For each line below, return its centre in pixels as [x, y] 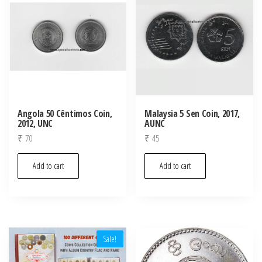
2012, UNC [35, 123]
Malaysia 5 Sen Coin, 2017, [192, 113]
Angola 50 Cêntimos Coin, [65, 113]
